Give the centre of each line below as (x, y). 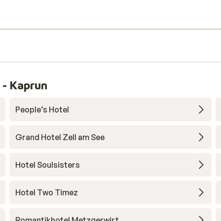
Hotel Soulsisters (47, 165)
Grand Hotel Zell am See (60, 137)
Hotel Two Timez (46, 192)
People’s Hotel (42, 110)
